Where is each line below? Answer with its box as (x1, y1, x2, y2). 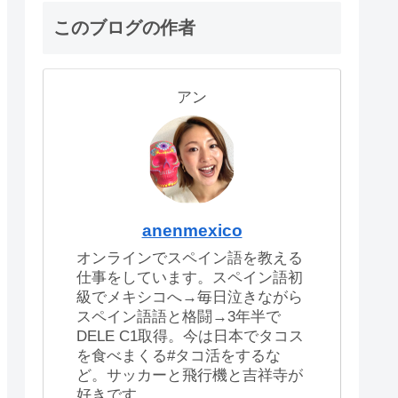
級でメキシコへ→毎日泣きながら (76, 289, 303, 306)
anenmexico (141, 221, 243, 240)
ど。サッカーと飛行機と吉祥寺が (76, 367, 303, 385)
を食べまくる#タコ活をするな (76, 347, 281, 365)
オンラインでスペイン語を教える (76, 250, 303, 267)
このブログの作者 (53, 18, 195, 37)
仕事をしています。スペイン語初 (76, 269, 303, 287)
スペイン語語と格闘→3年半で (76, 308, 281, 326)
